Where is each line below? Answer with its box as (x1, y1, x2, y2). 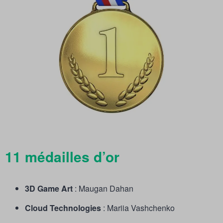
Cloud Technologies (25, 202, 103, 214)
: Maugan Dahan (73, 183, 133, 195)
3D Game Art (25, 183, 73, 195)
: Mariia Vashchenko (103, 202, 175, 214)
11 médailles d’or (5, 146, 119, 167)
